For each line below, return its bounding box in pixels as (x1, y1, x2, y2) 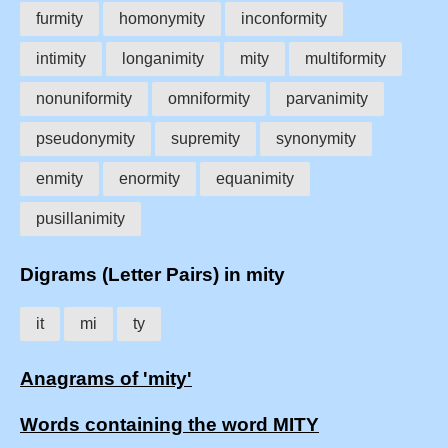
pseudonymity (36, 130, 135, 148)
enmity (36, 170, 83, 188)
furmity (36, 10, 83, 28)
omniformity (168, 90, 250, 108)
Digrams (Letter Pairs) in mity (20, 263, 285, 285)
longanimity (122, 50, 204, 68)
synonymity (276, 130, 356, 148)
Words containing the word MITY (20, 414, 319, 436)
